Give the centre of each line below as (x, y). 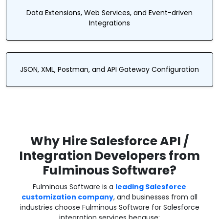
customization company (67, 197)
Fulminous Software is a (74, 187)
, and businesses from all (155, 197)
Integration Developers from (109, 156)
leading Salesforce (151, 187)
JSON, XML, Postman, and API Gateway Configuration (109, 69)
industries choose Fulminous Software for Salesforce (109, 207)
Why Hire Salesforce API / (109, 141)
